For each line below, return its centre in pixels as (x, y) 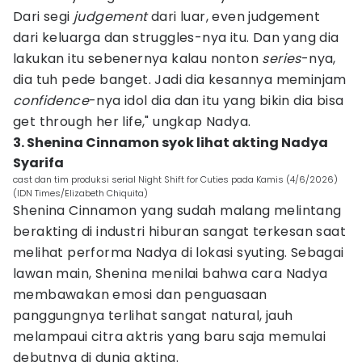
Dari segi (44, 17)
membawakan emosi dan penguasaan (140, 295)
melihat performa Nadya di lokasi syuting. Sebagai (179, 253)
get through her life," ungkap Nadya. (132, 122)
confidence (51, 101)
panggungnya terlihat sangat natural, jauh (153, 316)
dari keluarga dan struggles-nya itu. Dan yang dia (176, 38)
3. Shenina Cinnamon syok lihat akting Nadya (170, 143)
